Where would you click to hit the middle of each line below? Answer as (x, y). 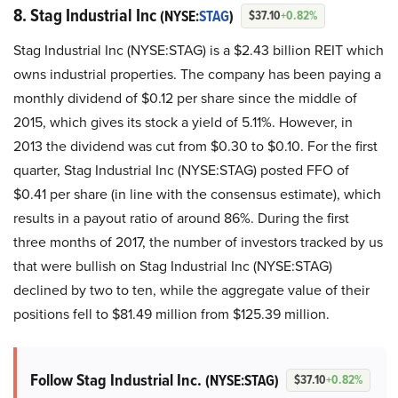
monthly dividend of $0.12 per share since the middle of (185, 98)
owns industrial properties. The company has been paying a (197, 74)
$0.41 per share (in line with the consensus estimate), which (197, 194)
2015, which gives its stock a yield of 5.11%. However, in (183, 122)
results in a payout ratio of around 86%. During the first (181, 218)
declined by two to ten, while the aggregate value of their (191, 290)
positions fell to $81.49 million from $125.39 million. (171, 314)
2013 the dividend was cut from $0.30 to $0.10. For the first (195, 146)
